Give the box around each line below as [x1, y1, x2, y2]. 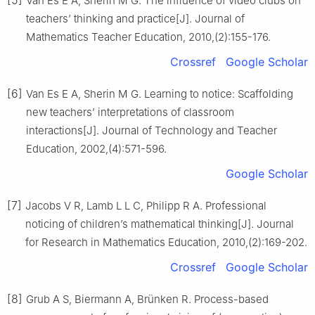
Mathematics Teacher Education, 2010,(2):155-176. [26, 30, 271, 44]
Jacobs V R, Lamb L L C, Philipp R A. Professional [25, 198, 266, 212]
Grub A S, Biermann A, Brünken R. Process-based [26, 292, 269, 306]
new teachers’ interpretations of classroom [26, 105, 234, 119]
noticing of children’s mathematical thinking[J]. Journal [25, 217, 294, 231]
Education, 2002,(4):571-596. [26, 141, 167, 155]
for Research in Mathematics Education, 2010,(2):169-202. [25, 235, 307, 249]
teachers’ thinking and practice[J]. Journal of [26, 11, 245, 25]
